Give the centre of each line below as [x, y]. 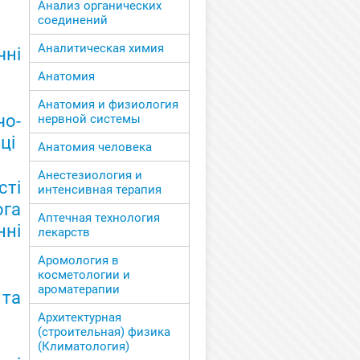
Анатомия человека [95, 147]
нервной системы [89, 119]
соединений [73, 20]
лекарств [64, 233]
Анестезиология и [90, 176]
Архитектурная [80, 318]
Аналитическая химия [101, 49]
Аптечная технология [99, 218]
